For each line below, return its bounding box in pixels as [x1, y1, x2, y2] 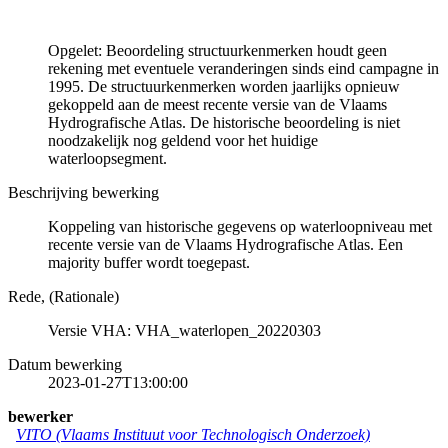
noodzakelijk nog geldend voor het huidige [48, 131, 318, 149]
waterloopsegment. [48, 149, 167, 167]
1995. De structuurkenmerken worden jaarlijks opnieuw [48, 77, 400, 95]
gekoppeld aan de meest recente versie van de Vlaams [48, 95, 387, 113]
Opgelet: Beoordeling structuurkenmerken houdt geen [48, 41, 387, 59]
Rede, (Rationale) [8, 287, 119, 305]
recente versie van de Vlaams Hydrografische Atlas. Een [48, 235, 403, 253]
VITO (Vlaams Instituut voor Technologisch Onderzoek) [16, 425, 370, 443]
